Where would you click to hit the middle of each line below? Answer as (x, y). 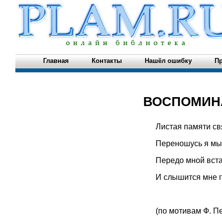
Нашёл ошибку (168, 61)
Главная (56, 61)
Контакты (107, 61)
